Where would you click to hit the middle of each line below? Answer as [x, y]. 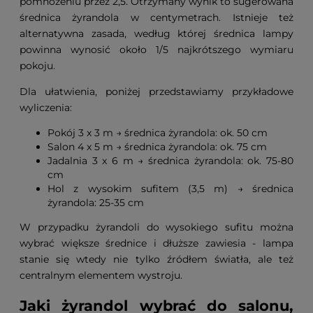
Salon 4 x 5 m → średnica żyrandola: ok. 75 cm [157, 146]
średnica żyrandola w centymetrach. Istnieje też [156, 17]
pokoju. [37, 65]
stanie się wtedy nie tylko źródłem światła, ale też [156, 259]
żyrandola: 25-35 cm [96, 202]
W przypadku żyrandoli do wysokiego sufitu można [156, 227]
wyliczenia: [46, 107]
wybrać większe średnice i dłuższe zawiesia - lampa [156, 243]
